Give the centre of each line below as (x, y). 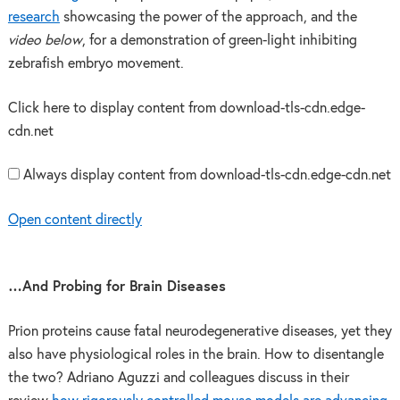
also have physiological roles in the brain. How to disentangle (196, 355)
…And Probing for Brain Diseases (117, 287)
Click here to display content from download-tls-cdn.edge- (186, 108)
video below (45, 40)
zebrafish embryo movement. (96, 63)
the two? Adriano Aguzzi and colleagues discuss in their (178, 378)
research (33, 17)
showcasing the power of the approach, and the (208, 17)
